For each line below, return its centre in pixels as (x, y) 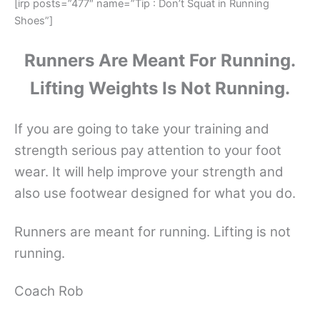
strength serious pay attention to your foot (148, 151)
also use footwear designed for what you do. (155, 194)
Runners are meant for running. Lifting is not (152, 231)
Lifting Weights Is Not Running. (160, 88)
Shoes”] (34, 21)
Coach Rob (49, 291)
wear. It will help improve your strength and (149, 172)
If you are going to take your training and (142, 129)
